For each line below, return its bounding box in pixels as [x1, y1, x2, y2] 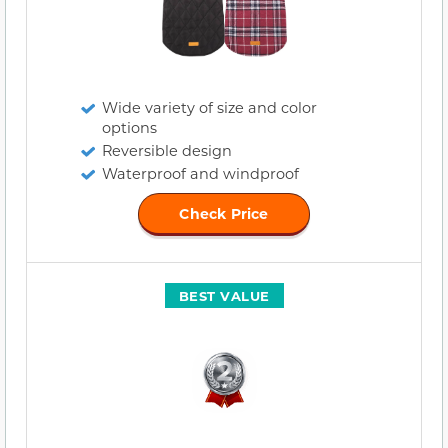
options [102, 117, 157, 137]
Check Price [179, 203, 269, 223]
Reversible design [102, 140, 232, 160]
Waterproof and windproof [102, 163, 299, 183]
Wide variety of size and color [102, 97, 317, 117]
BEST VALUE [178, 286, 270, 304]
